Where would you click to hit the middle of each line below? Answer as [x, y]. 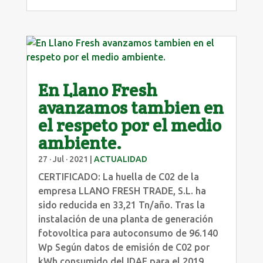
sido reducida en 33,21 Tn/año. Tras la [121, 205]
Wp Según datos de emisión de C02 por [124, 247]
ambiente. [80, 143]
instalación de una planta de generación [125, 219]
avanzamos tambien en [131, 107]
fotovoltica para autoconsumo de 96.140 [128, 233]
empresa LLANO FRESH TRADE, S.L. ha [122, 190]
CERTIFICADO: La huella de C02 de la [118, 176]
